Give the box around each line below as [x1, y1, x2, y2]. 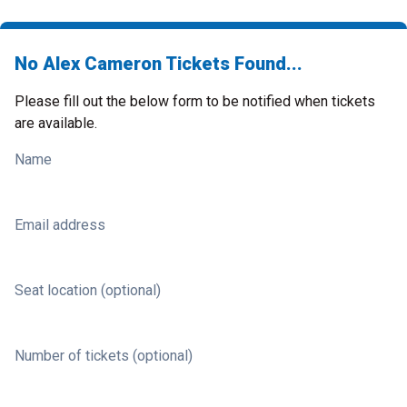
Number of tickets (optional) [15, 347, 193, 364]
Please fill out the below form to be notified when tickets [15, 93, 375, 110]
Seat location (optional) [15, 282, 161, 299]
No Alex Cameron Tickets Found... [15, 53, 303, 74]
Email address [15, 216, 105, 233]
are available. [15, 114, 97, 132]
